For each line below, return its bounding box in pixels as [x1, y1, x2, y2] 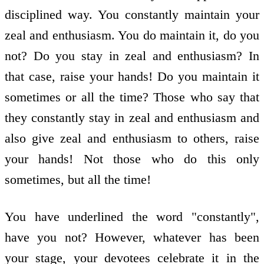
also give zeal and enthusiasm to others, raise [5, 131, 259, 146]
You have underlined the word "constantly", [5, 209, 259, 224]
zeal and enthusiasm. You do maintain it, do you [5, 28, 259, 43]
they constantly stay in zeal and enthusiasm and [5, 110, 259, 126]
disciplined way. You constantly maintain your [5, 7, 259, 22]
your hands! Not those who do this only [5, 151, 259, 167]
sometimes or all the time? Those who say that [5, 90, 259, 105]
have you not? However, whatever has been [5, 229, 259, 245]
